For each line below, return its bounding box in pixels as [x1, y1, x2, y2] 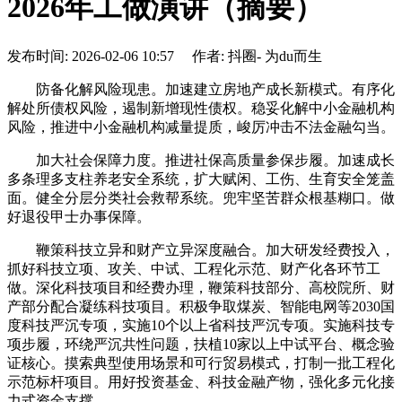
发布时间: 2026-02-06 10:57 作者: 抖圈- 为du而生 [7, 48, 322, 64]
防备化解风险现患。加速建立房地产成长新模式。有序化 [7, 81, 395, 97]
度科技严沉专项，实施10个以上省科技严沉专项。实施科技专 [7, 317, 395, 333]
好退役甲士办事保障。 [7, 208, 151, 224]
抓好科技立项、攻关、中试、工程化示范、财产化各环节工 [7, 260, 380, 276]
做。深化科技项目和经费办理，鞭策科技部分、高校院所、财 [7, 279, 395, 295]
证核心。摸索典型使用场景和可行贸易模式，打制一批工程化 [7, 354, 395, 371]
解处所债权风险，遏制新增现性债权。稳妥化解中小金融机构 [7, 100, 395, 116]
